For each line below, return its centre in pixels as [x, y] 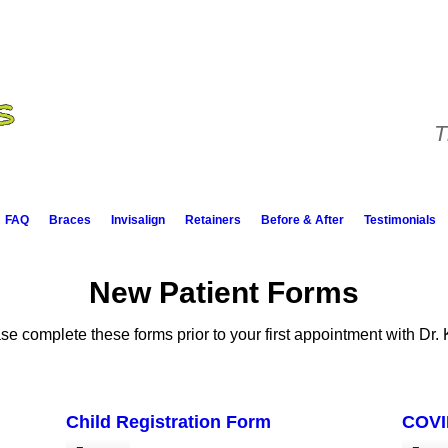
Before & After [302, 220]
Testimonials [400, 220]
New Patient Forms [224, 292]
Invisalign [138, 220]
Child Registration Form [168, 422]
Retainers [213, 220]
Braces [70, 220]
